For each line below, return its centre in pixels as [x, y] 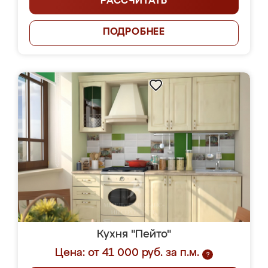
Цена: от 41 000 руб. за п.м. [127, 253]
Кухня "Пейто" [134, 234]
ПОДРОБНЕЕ [134, 32]
